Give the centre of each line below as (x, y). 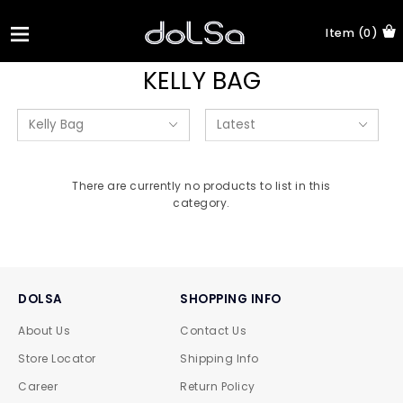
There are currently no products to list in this (201, 186)
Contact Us (213, 331)
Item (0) (352, 33)
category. (201, 203)
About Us (44, 331)
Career (38, 386)
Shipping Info (219, 358)
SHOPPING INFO (231, 299)
